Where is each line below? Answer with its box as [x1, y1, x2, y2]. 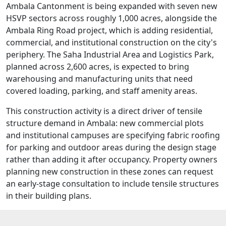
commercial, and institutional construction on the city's [6, 37, 217, 48]
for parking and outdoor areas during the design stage [6, 142, 216, 153]
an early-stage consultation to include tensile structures [6, 178, 219, 190]
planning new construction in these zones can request [6, 166, 213, 178]
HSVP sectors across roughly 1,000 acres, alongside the [6, 13, 217, 24]
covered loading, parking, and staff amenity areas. [6, 85, 197, 97]
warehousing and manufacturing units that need [6, 73, 193, 85]
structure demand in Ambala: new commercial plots [6, 118, 204, 129]
